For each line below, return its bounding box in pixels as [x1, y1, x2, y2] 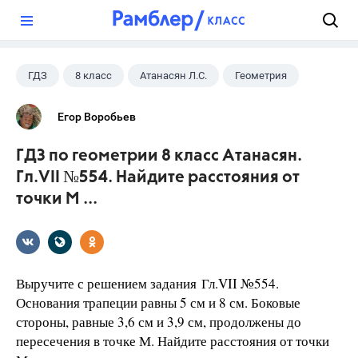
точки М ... [16, 191, 97, 208]
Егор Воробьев [58, 110, 136, 123]
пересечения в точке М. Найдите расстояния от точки [16, 332, 329, 350]
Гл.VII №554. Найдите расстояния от [16, 169, 300, 186]
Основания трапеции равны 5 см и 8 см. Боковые [16, 293, 300, 312]
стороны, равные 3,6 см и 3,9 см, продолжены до [16, 312, 301, 331]
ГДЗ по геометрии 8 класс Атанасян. [16, 148, 302, 165]
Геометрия [235, 70, 287, 82]
